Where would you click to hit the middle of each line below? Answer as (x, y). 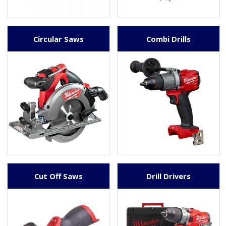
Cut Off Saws (58, 176)
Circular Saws (58, 39)
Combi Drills (168, 39)
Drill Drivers (168, 176)
